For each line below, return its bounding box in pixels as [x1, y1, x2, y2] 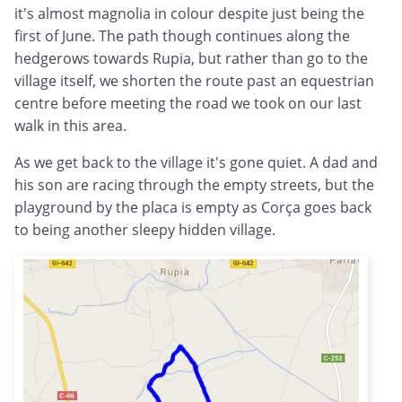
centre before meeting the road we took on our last [14, 93, 362, 114]
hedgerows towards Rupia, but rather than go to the [14, 48, 368, 69]
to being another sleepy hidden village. [14, 220, 275, 240]
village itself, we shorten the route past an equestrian [14, 71, 374, 92]
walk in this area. [14, 116, 127, 136]
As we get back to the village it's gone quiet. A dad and [14, 153, 378, 173]
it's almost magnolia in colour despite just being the [14, 4, 364, 24]
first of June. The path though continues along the [14, 26, 350, 47]
